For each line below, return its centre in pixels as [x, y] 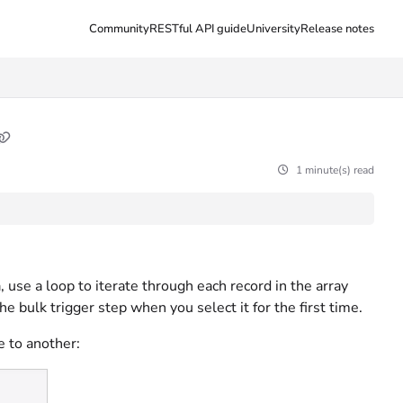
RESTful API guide [198, 29]
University [273, 29]
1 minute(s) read [335, 170]
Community [119, 29]
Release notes [337, 29]
